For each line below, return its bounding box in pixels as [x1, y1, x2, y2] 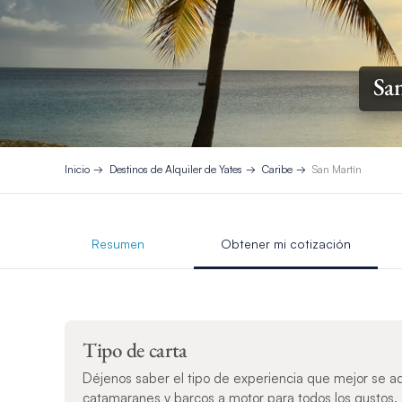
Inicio [65, 162, 90, 177]
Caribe [262, 162, 293, 177]
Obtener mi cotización [221, 235, 351, 251]
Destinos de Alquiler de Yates [109, 162, 242, 177]
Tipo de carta [83, 336, 188, 363]
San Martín [312, 162, 362, 177]
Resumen [92, 235, 144, 251]
